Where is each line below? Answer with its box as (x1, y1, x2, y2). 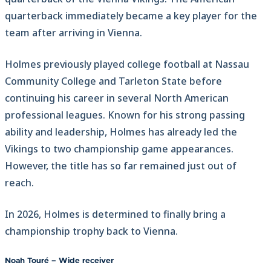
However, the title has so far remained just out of (5, 158, 237, 172)
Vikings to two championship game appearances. (5, 142, 233, 155)
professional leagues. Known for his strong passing (5, 108, 245, 122)
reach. (5, 175, 34, 189)
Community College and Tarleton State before (5, 74, 222, 88)
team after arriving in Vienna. (5, 25, 142, 39)
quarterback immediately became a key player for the (5, 8, 257, 22)
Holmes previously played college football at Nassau (5, 57, 249, 71)
